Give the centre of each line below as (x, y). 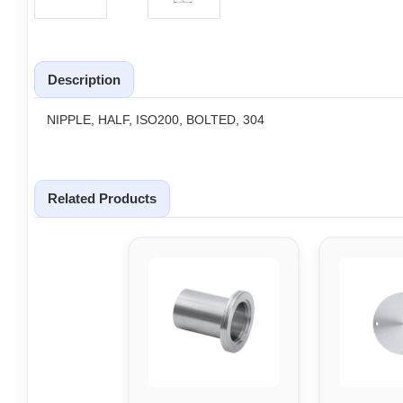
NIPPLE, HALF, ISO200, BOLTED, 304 (156, 120)
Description (84, 79)
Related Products (102, 199)
